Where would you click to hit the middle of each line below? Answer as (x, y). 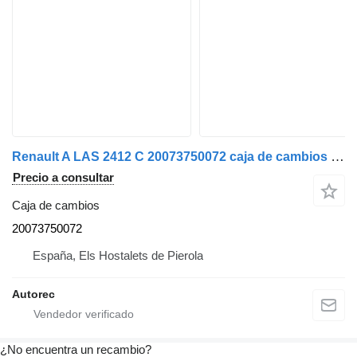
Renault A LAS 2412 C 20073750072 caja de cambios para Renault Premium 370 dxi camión (337, 157)
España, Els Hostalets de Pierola (118, 256)
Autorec (33, 294)
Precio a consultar (63, 178)
